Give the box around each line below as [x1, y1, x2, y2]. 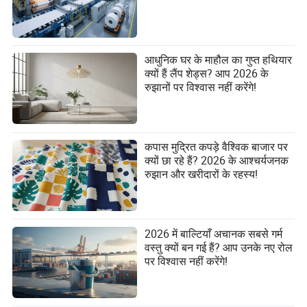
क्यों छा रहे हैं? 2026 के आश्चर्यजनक [145, 152, 289, 168]
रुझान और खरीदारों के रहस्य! [145, 166, 258, 182]
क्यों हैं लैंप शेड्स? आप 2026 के [145, 66, 269, 82]
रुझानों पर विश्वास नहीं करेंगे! [145, 79, 257, 95]
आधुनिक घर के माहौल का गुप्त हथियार [145, 52, 293, 68]
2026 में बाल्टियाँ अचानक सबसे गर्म [145, 225, 283, 241]
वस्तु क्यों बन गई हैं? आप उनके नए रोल [145, 239, 293, 255]
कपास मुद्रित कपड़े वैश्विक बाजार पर [145, 138, 288, 154]
